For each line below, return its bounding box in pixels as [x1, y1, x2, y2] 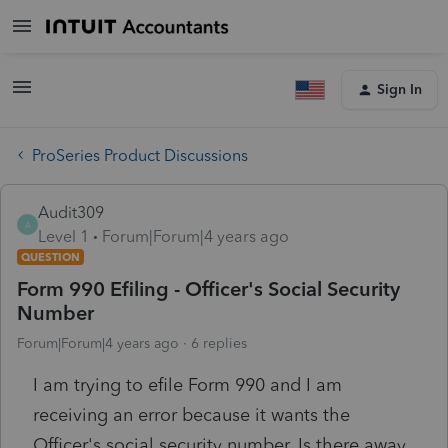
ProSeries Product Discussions [32, 145, 248, 165]
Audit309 [38, 202, 104, 222]
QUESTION [21, 249, 80, 264]
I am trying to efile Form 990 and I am [33, 373, 342, 396]
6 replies [191, 334, 247, 352]
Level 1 [38, 226, 89, 246]
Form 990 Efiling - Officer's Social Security [17, 276, 400, 301]
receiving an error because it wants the [33, 403, 350, 426]
